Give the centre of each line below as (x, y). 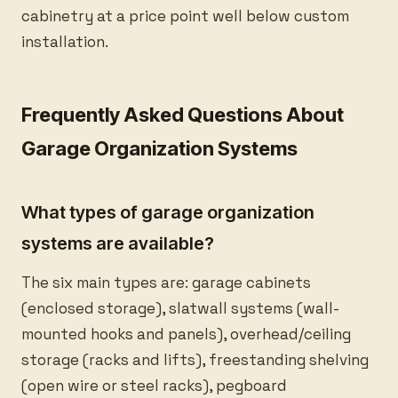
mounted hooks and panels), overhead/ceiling (186, 334)
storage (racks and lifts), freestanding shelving (195, 360)
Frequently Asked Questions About (183, 115)
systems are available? (118, 243)
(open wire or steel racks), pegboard (154, 386)
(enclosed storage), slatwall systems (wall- (180, 308)
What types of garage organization (168, 212)
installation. (65, 42)
